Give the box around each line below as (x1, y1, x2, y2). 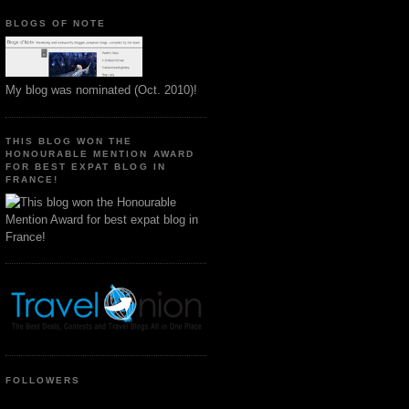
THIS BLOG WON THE (5, 136, 133, 147)
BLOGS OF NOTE (5, 17, 107, 28)
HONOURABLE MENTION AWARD (5, 149, 194, 160)
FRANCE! (5, 174, 59, 185)
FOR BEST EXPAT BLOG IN (5, 162, 166, 173)
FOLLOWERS (5, 374, 81, 385)
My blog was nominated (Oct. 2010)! (5, 83, 197, 98)
